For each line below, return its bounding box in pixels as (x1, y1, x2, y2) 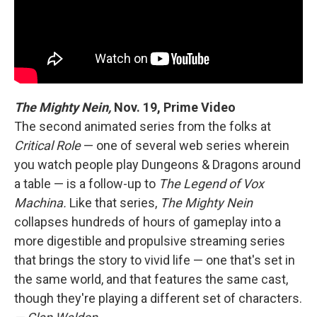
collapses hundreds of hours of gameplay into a (14, 214, 281, 229)
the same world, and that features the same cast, (14, 272, 288, 287)
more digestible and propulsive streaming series (14, 234, 285, 248)
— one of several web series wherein (81, 138, 289, 153)
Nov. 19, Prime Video (111, 100, 236, 115)
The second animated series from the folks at (14, 119, 271, 134)
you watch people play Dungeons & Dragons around (14, 157, 301, 172)
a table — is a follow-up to (14, 176, 158, 191)
